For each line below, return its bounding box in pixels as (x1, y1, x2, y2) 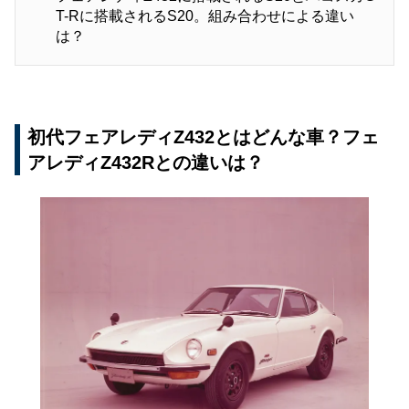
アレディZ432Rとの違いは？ (27, 152, 264, 173)
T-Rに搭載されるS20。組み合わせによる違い (56, 8, 354, 25)
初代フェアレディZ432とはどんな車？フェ (27, 127, 379, 148)
